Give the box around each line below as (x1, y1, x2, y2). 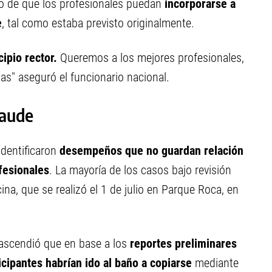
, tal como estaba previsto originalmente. (2, 16, 194, 30)
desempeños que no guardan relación (59, 143, 243, 158)
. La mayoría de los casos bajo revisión (49, 163, 231, 177)
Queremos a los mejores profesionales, (60, 50, 244, 65)
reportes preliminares (130, 236, 237, 251)
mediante (192, 256, 239, 270)
